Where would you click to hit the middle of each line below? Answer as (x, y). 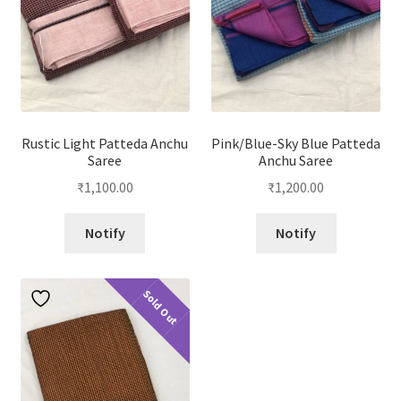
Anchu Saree (296, 160)
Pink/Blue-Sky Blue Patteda (296, 143)
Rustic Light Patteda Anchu (105, 143)
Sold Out (161, 307)
